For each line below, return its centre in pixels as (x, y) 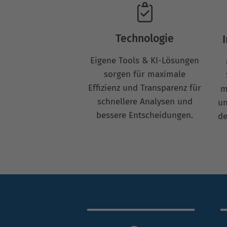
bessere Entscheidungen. (145, 115)
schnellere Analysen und (145, 101)
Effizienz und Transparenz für (145, 88)
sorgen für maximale (145, 74)
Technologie (145, 38)
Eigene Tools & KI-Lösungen (145, 60)
